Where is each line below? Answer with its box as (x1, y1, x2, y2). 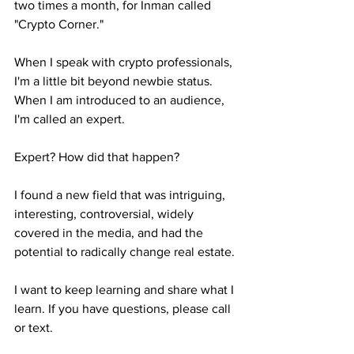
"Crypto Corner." (14, 17, 104, 31)
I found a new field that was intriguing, (14, 187, 228, 201)
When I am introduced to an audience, (14, 92, 228, 107)
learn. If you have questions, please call (14, 301, 234, 315)
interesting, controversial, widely (14, 206, 197, 220)
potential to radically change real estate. (14, 244, 238, 258)
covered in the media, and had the (14, 225, 206, 239)
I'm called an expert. (14, 111, 125, 126)
